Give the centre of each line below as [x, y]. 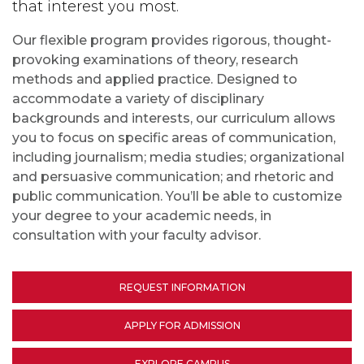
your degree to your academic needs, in [142, 216]
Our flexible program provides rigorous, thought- [172, 41]
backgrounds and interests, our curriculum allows [174, 119]
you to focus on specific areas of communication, [174, 138]
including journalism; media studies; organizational [178, 158]
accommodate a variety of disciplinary [138, 99]
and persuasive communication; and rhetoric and [173, 177]
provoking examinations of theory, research [155, 60]
